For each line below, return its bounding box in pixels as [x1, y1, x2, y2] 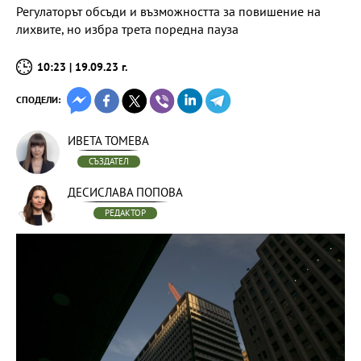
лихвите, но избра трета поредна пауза [16, 21, 239, 37]
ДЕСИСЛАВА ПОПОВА [68, 185, 183, 200]
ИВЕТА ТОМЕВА [68, 133, 149, 148]
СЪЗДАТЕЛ [88, 156, 129, 167]
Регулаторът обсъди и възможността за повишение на [16, 3, 321, 19]
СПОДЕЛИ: [16, 93, 60, 106]
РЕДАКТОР [105, 207, 146, 218]
